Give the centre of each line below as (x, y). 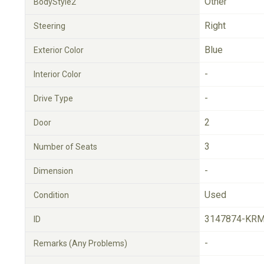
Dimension (53, 171)
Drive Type (53, 98)
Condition (51, 195)
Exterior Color (59, 50)
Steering (49, 26)
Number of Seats (65, 147)
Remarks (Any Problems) (80, 243)
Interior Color (57, 74)
